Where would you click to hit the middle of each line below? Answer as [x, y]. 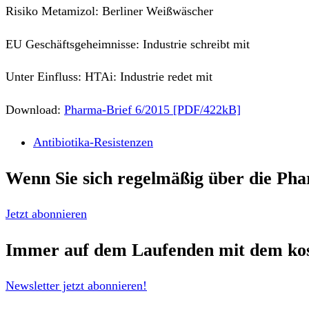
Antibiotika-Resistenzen [93, 142]
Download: [35, 109]
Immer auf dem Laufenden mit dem [147, 250]
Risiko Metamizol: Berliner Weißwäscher [109, 11]
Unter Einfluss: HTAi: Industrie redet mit [109, 77]
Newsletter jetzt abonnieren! [76, 285]
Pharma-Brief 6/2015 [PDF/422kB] [152, 109]
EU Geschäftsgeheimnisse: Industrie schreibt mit [128, 44]
